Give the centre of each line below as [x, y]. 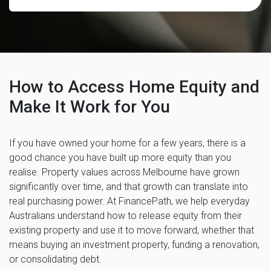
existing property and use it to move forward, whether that [132, 230]
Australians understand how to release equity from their [126, 215]
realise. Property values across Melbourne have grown [124, 172]
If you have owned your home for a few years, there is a [127, 143]
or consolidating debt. [55, 259]
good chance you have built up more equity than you [120, 157]
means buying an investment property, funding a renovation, [134, 244]
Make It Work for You [90, 106]
